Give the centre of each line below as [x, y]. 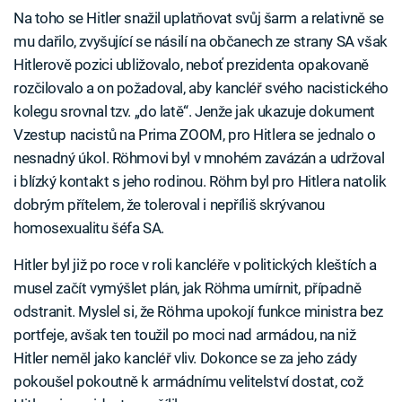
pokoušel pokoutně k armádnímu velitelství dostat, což [188, 381]
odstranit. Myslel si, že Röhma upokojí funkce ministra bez [198, 311]
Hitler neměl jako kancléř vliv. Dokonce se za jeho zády [185, 358]
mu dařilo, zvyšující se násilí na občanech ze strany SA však [201, 41]
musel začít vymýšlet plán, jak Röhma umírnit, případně [188, 288]
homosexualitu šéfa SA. [89, 227]
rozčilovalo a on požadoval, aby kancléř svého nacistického [201, 87]
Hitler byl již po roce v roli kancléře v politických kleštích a [195, 264]
